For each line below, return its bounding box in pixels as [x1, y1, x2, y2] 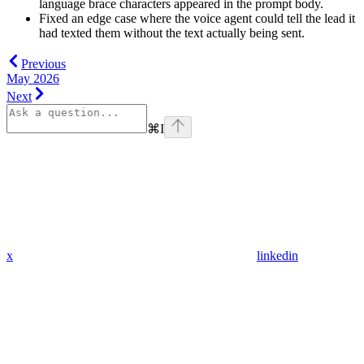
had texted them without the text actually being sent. [39, 25, 305, 40]
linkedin [257, 248, 298, 262]
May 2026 [6, 71, 59, 85]
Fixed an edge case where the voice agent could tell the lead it [39, 11, 355, 25]
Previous [21, 56, 66, 71]
